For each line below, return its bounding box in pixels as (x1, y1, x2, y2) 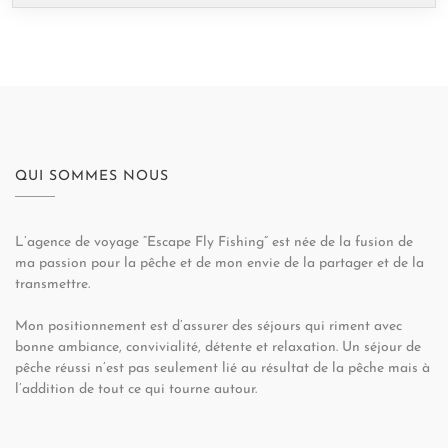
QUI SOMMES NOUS (15, 169, 169, 185)
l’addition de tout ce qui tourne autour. (15, 382, 257, 398)
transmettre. (15, 277, 90, 293)
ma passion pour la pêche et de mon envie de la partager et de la (15, 256, 424, 272)
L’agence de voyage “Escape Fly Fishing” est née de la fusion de (15, 235, 413, 251)
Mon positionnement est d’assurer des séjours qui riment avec (15, 319, 402, 335)
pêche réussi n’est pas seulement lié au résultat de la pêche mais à (15, 361, 430, 377)
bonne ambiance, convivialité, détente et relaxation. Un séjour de (15, 340, 421, 356)
